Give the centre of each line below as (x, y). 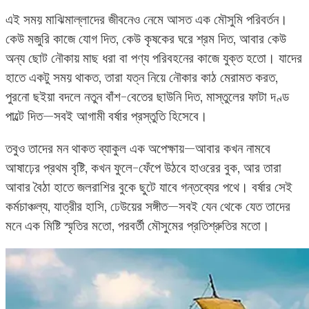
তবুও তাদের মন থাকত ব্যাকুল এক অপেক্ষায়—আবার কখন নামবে (138, 148)
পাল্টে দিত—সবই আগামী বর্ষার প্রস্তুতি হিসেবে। (107, 116)
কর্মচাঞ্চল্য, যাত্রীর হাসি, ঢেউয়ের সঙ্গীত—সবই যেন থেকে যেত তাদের (148, 206)
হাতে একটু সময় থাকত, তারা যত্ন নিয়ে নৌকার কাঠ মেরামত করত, (142, 77)
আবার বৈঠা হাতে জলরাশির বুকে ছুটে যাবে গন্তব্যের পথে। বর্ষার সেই (149, 187)
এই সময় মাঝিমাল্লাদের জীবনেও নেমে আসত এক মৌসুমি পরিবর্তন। (147, 19)
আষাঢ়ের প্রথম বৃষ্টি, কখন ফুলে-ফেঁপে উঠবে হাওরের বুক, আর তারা (143, 167)
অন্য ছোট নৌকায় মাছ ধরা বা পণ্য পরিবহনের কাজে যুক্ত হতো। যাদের (154, 58)
